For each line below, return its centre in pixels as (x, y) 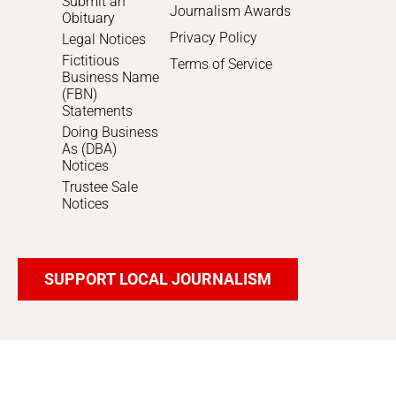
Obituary (88, 19)
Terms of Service (221, 65)
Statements (97, 111)
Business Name (110, 78)
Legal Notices (104, 40)
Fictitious (91, 61)
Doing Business (110, 133)
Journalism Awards (231, 11)
